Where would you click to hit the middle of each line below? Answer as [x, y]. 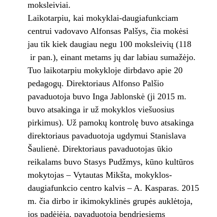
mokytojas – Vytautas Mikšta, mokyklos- [100, 175]
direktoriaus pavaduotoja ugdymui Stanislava [107, 136]
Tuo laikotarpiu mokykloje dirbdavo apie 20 [105, 70]
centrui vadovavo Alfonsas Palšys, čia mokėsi [108, 31]
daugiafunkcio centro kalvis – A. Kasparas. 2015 [113, 188]
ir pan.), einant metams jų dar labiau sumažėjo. [111, 57]
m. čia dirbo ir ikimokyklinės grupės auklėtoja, [110, 201]
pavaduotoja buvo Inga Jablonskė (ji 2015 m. [107, 97]
